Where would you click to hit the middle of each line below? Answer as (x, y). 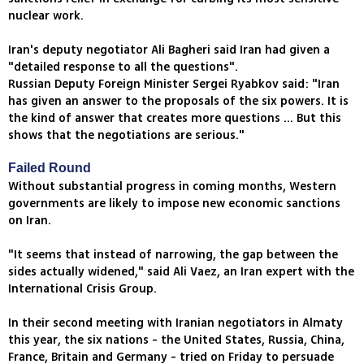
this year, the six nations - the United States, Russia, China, (176, 340)
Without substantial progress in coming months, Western (172, 187)
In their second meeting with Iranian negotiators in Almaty (175, 323)
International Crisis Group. (82, 289)
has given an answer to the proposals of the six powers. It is (178, 102)
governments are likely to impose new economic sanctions (174, 204)
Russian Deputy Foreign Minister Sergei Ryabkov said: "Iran (174, 84)
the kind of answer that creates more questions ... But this (175, 119)
